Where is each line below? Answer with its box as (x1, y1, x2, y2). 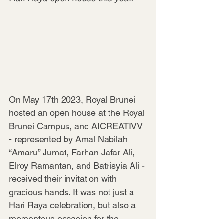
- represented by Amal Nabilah (9, 133, 130, 144)
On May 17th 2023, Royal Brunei (9, 94, 138, 105)
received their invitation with (9, 173, 119, 184)
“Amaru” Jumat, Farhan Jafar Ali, (9, 147, 137, 157)
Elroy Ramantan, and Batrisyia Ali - (9, 160, 147, 171)
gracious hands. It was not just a (9, 186, 136, 197)
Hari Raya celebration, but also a (9, 199, 138, 210)
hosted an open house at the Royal (9, 107, 147, 118)
